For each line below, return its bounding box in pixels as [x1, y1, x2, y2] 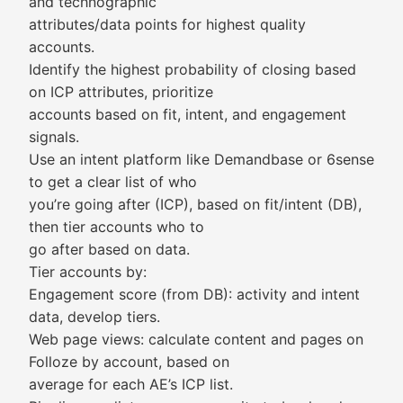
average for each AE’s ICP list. [29, 375, 233, 393]
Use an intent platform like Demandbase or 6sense [29, 150, 374, 168]
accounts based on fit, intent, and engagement [29, 105, 346, 123]
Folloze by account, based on [29, 353, 229, 371]
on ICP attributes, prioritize [29, 83, 213, 101]
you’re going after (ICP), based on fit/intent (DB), [29, 195, 362, 213]
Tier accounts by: [29, 263, 147, 281]
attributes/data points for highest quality [29, 15, 306, 33]
